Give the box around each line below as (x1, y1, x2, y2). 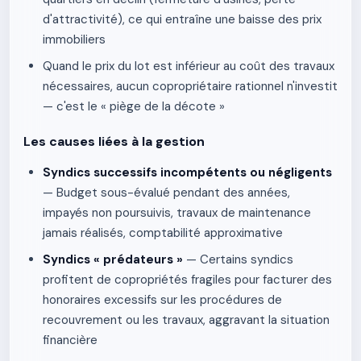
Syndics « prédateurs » (43, 251, 183, 268)
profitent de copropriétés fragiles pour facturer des (43, 272, 332, 288)
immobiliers (43, 31, 106, 48)
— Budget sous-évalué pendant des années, (43, 185, 290, 201)
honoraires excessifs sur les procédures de (43, 292, 282, 308)
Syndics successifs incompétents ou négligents (43, 164, 332, 180)
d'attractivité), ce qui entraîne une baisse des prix (43, 11, 322, 27)
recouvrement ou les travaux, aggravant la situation (43, 312, 330, 328)
